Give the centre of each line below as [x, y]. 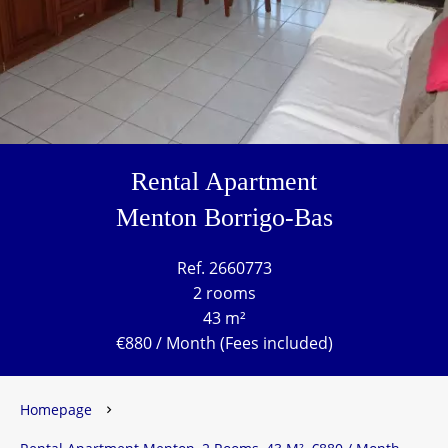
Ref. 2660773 [224, 268]
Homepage [56, 409]
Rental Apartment [224, 181]
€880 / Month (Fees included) [224, 343]
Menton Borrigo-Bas [224, 217]
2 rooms [224, 293]
